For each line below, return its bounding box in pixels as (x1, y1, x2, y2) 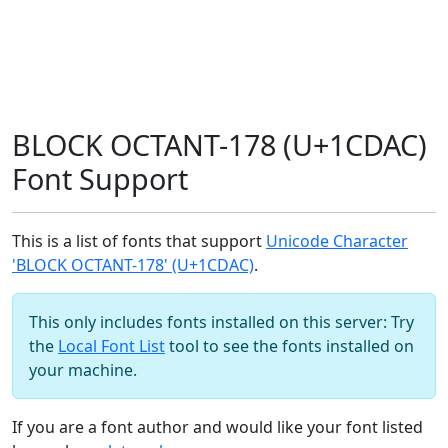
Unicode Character (266, 230, 408, 252)
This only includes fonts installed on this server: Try (29, 311, 414, 333)
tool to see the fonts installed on (165, 335, 414, 357)
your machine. (29, 359, 137, 381)
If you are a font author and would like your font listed (12, 416, 423, 438)
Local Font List (58, 335, 165, 357)
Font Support (12, 159, 188, 198)
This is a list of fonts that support (12, 230, 266, 252)
